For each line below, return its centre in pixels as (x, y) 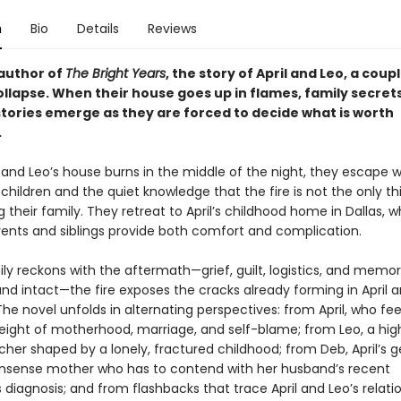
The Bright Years (115, 73)
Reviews (172, 29)
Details (98, 29)
